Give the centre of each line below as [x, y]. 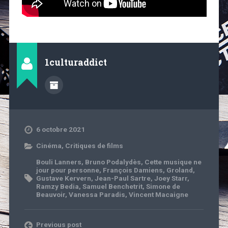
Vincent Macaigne [158, 195]
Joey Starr [170, 178]
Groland [179, 170]
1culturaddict [76, 63]
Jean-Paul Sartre [122, 178]
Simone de [163, 187]
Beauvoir [50, 195]
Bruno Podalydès [113, 162]
